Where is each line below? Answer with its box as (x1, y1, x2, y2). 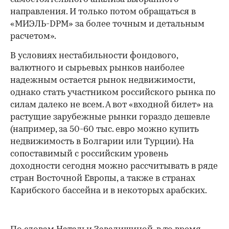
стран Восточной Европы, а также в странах (10, 174, 195, 183)
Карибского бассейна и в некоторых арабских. (10, 187, 207, 195)
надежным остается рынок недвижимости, (10, 76, 195, 85)
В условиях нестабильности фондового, (10, 52, 178, 60)
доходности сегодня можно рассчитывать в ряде (10, 162, 218, 171)
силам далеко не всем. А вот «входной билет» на (10, 101, 213, 109)
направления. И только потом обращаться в (10, 8, 196, 16)
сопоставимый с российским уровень (10, 150, 168, 158)
